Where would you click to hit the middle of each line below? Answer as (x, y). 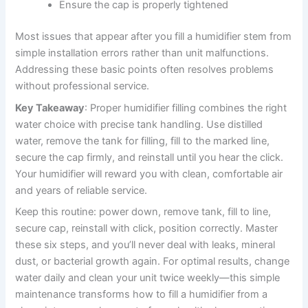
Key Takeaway (50, 108)
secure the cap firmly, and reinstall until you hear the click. (150, 157)
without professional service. (82, 86)
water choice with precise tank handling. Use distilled (139, 124)
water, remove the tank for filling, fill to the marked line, (143, 141)
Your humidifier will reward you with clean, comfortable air (149, 174)
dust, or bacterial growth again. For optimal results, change (153, 261)
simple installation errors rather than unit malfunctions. (142, 53)
